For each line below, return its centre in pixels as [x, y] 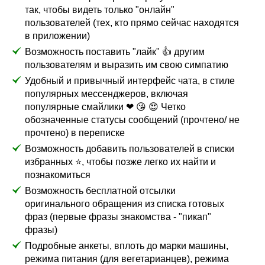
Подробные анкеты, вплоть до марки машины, [127, 246]
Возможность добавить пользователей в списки [130, 149]
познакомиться [58, 175]
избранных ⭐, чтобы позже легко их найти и [121, 162]
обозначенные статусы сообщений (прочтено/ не [132, 120]
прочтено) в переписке [75, 133]
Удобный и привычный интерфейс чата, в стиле [130, 81]
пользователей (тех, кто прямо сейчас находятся [132, 23]
